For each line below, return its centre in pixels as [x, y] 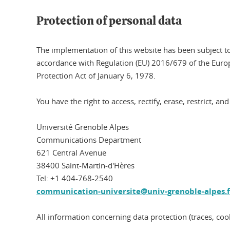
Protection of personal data [109, 21]
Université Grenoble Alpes [83, 127]
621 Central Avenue [71, 152]
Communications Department [89, 140]
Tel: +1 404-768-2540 [75, 178]
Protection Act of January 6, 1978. [96, 75]
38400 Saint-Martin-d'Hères [85, 165]
